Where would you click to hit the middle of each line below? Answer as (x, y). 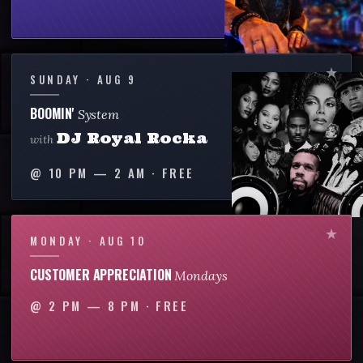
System (98, 114)
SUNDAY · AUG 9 (83, 79)
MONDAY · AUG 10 (88, 240)
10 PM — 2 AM (97, 172)
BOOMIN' (54, 113)
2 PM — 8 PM (94, 305)
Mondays (201, 275)
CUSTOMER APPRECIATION (102, 274)
